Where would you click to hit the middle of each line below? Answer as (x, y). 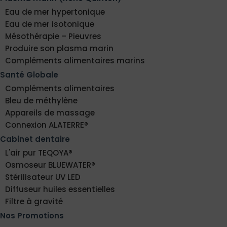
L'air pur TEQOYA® (39, 153)
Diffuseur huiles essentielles (60, 189)
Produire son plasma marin (59, 48)
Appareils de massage (50, 112)
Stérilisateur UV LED (43, 177)
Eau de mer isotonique (50, 24)
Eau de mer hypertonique (55, 12)
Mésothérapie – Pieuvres (53, 36)
